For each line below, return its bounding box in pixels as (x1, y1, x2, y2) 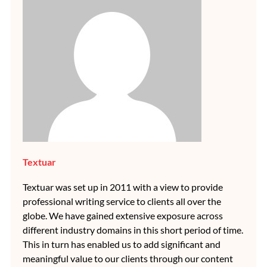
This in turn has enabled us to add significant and (23, 238, 221, 250)
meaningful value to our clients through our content (23, 253, 233, 265)
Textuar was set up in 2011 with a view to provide (23, 181, 223, 193)
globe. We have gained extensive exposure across (23, 210, 223, 222)
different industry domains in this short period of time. (23, 224, 243, 236)
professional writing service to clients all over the (23, 195, 221, 207)
